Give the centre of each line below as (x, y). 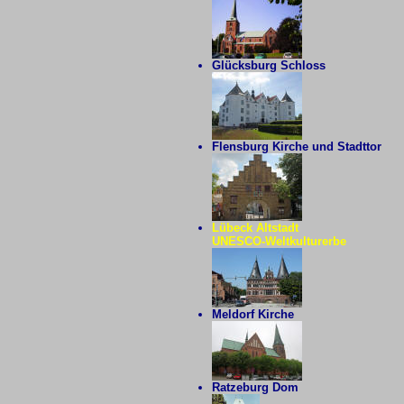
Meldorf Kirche (252, 314)
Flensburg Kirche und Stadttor (296, 147)
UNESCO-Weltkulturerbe (279, 241)
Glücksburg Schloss (268, 65)
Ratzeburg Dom (255, 387)
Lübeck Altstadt (255, 228)
